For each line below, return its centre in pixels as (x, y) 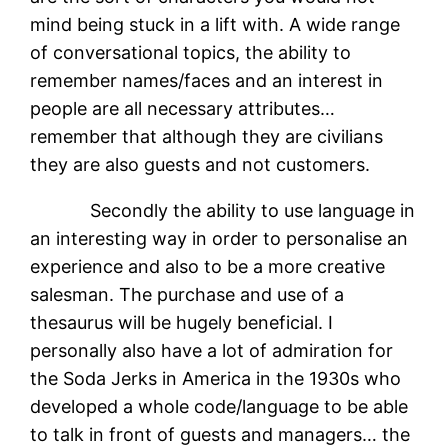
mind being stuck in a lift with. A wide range (215, 24)
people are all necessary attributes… (183, 108)
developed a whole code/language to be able (219, 406)
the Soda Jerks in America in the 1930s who (216, 378)
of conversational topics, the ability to (191, 52)
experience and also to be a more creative (208, 266)
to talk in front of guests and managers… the (220, 434)
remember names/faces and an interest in (207, 80)
